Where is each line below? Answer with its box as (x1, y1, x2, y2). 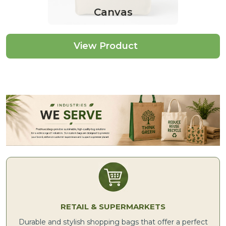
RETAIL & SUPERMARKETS (61, 202, 165, 212)
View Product (73, 40, 138, 52)
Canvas (93, 6, 133, 19)
